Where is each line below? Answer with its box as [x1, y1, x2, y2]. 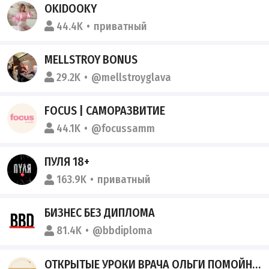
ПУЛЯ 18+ [44, 154, 90, 169]
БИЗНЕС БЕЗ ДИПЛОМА [44, 205, 156, 220]
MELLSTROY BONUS [44, 52, 138, 67]
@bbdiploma [92, 224, 153, 238]
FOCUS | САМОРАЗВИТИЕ [44, 103, 166, 118]
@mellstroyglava [91, 70, 172, 84]
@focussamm [91, 122, 156, 136]
